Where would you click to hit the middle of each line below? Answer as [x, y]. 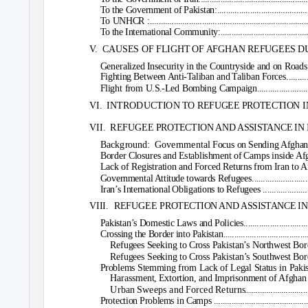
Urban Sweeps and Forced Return [176, 290]
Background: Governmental [155, 145]
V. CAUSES [114, 49]
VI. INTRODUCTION [134, 105]
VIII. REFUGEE [123, 206]
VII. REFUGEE [121, 128]
